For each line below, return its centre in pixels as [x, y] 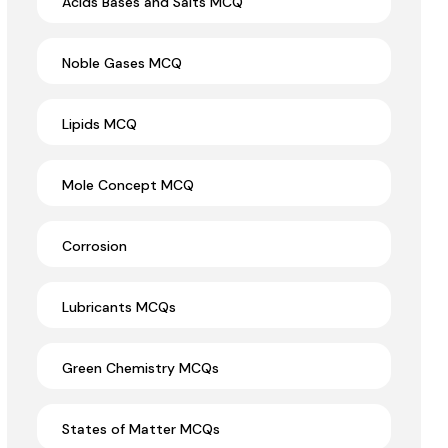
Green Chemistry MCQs [140, 368]
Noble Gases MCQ [122, 63]
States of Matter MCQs [141, 429]
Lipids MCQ [99, 124]
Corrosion [94, 246]
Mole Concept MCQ [128, 185]
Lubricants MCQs [119, 307]
